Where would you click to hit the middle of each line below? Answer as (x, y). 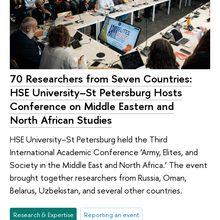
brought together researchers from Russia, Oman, (98, 178)
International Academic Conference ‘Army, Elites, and (104, 152)
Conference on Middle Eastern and (92, 106)
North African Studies (61, 120)
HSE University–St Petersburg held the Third (89, 139)
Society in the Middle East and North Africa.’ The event (109, 165)
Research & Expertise (43, 214)
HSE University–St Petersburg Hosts (96, 92)
